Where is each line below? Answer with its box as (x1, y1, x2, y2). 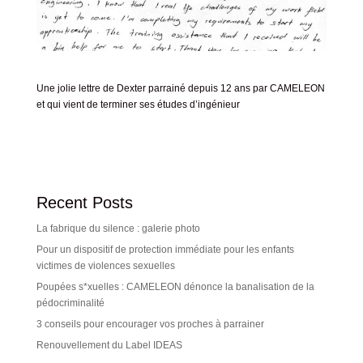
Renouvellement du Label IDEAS (36, 340, 182, 351)
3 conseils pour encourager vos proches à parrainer (36, 318, 264, 330)
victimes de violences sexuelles (36, 260, 175, 271)
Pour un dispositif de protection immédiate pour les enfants (36, 244, 294, 255)
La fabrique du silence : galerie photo (36, 223, 200, 234)
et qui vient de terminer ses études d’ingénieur (36, 99, 240, 110)
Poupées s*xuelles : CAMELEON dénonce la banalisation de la (36, 281, 314, 293)
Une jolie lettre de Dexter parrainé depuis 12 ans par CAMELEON (36, 83, 325, 94)
